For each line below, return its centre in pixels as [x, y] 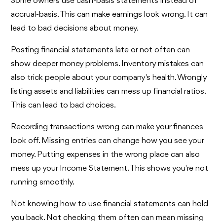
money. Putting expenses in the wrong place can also [106, 155]
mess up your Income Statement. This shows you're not [110, 169]
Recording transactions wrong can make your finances [107, 127]
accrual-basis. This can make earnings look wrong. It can [110, 15]
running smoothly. [43, 183]
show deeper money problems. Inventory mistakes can [108, 64]
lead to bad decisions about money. [75, 29]
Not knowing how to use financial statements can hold [110, 204]
